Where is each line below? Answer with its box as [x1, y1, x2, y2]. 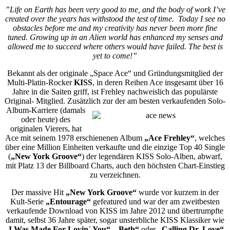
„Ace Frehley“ [144, 133, 195, 142]
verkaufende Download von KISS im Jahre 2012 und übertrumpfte [7, 206, 223, 215]
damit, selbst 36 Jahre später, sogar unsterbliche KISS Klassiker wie [6, 216, 224, 224]
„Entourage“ [46, 197, 91, 206]
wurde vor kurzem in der [137, 188, 219, 197]
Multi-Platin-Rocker [7, 78, 72, 87]
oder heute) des [21, 115, 70, 124]
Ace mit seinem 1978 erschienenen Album [5, 133, 144, 142]
